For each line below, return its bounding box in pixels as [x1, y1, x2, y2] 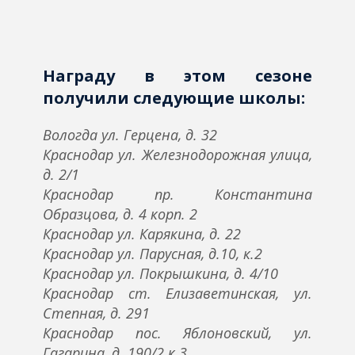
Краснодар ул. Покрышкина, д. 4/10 [43, 264, 278, 284]
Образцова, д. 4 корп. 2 [43, 204, 197, 224]
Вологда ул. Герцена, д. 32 [43, 125, 217, 145]
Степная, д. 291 [43, 303, 150, 323]
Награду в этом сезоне [43, 65, 312, 87]
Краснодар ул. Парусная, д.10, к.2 [43, 244, 262, 264]
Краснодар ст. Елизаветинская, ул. [43, 284, 312, 303]
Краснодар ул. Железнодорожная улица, [43, 145, 312, 165]
